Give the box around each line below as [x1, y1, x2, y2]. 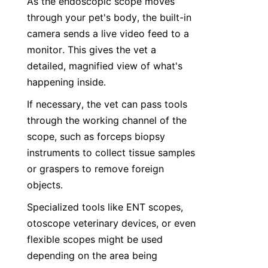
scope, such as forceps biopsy [27, 130, 165, 142]
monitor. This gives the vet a [27, 44, 156, 56]
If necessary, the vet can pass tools [27, 98, 187, 110]
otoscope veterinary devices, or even [27, 217, 196, 229]
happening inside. [27, 76, 106, 88]
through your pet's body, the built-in [27, 11, 191, 23]
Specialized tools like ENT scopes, [27, 201, 183, 213]
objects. [27, 179, 63, 191]
